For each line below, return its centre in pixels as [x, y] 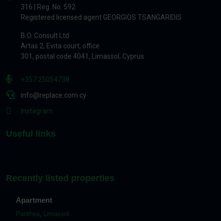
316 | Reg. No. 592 [48, 7]
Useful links [31, 134]
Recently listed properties [60, 178]
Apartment [34, 200]
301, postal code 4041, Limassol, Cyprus [82, 56]
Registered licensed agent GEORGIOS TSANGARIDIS [101, 17]
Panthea [28, 214]
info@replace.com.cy [54, 95]
